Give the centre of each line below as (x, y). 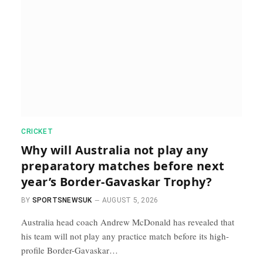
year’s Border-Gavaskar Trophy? (117, 181)
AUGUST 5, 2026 (130, 200)
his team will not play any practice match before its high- (125, 236)
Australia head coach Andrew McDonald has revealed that (128, 222)
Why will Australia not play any (115, 150)
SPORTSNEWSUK (62, 200)
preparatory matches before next (123, 166)
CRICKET (37, 131)
